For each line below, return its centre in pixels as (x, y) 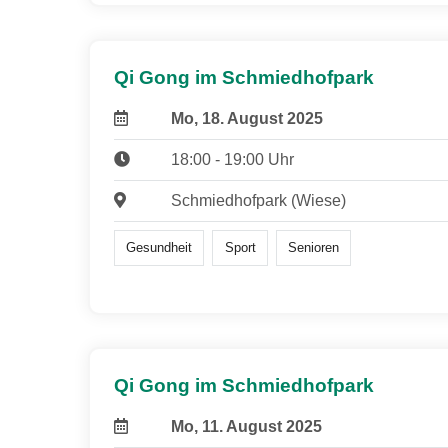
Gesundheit (159, 248)
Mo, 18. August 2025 (246, 119)
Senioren (313, 248)
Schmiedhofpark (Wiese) (258, 201)
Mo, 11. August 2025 (246, 427)
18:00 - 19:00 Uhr (232, 160)
